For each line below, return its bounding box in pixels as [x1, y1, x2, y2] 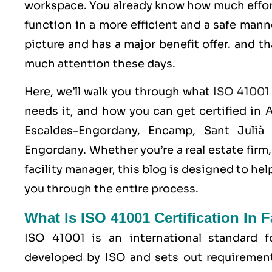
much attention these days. [24, 57, 175, 70]
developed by [24, 250, 105, 264]
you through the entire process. [24, 182, 199, 196]
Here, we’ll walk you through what [24, 85, 213, 99]
